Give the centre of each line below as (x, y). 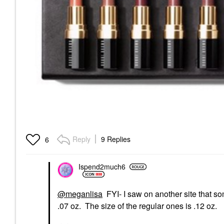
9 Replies (116, 139)
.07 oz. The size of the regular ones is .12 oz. (138, 205)
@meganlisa (80, 193)
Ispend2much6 (102, 167)
